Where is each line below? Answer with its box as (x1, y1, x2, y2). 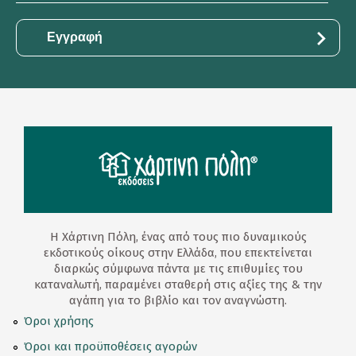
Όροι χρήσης (24, 314, 94, 329)
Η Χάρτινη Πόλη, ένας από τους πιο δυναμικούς (49, 230, 307, 245)
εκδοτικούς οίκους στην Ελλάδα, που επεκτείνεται (44, 246, 312, 261)
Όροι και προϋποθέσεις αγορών (24, 339, 197, 354)
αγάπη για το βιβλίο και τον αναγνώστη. (69, 293, 287, 308)
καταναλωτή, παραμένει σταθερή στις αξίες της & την (34, 277, 322, 292)
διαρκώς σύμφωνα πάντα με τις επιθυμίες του (53, 261, 303, 277)
